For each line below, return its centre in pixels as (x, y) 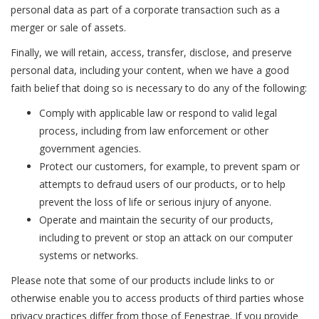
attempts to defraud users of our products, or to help (162, 184)
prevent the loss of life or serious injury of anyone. (155, 202)
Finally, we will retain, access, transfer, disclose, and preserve (151, 52)
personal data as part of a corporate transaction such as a (145, 10)
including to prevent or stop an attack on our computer (166, 237)
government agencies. (90, 148)
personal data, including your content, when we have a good (150, 70)
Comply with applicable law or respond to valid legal (158, 113)
